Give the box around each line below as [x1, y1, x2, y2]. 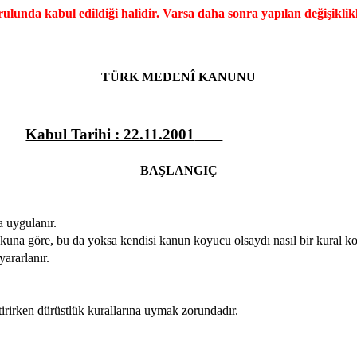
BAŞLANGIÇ [139, 163, 218, 177]
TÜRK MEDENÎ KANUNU [101, 70, 256, 84]
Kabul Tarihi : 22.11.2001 [25, 125, 195, 143]
